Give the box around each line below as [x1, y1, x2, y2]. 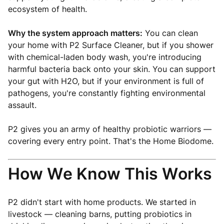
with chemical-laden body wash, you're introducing [8, 52, 201, 62]
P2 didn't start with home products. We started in [8, 197, 196, 207]
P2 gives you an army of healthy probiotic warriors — [8, 124, 211, 134]
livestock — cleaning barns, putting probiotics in [8, 209, 191, 219]
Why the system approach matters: [8, 28, 142, 38]
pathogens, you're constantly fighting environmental [8, 88, 205, 98]
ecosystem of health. [8, 4, 87, 14]
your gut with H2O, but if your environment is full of [8, 76, 204, 86]
